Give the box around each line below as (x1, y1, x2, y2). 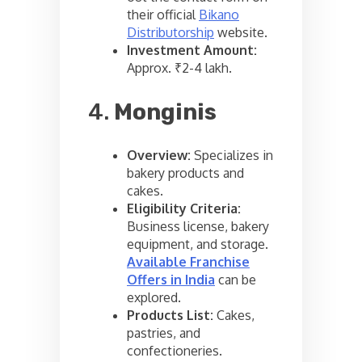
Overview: (127, 147, 191, 164)
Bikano (199, 6, 239, 23)
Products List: (127, 307, 213, 324)
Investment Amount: (127, 42, 257, 59)
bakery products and (127, 165, 244, 182)
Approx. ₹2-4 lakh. (127, 60, 232, 77)
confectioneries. (127, 343, 222, 360)
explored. (127, 289, 181, 306)
